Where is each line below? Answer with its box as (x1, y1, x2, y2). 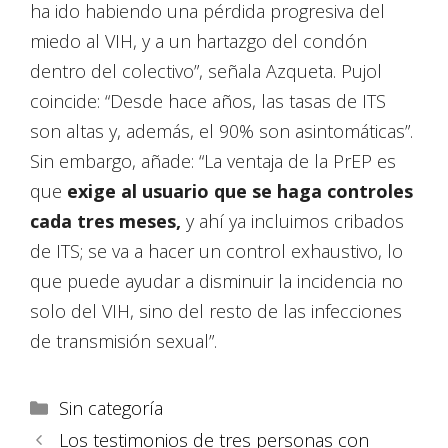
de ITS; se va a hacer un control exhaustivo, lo (30, 239, 403, 264)
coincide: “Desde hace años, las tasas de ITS (30, 89, 386, 114)
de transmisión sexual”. (30, 329, 217, 354)
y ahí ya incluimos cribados (181, 209, 404, 234)
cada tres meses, (30, 209, 181, 234)
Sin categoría (58, 396, 163, 421)
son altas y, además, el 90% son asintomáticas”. (30, 119, 413, 144)
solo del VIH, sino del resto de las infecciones (30, 299, 402, 324)
